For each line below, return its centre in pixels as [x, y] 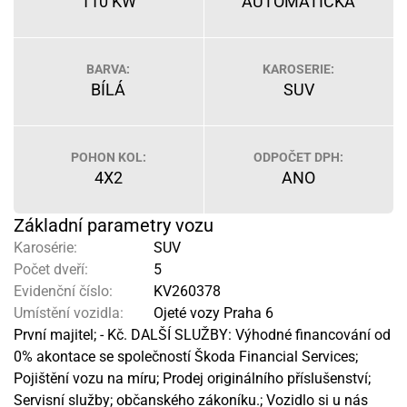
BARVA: [109, 69]
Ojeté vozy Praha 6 [212, 313]
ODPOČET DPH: [299, 157]
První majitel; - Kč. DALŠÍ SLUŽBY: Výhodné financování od [202, 335]
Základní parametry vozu [114, 225]
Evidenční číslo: [63, 291]
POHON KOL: [108, 157]
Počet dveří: [51, 269]
